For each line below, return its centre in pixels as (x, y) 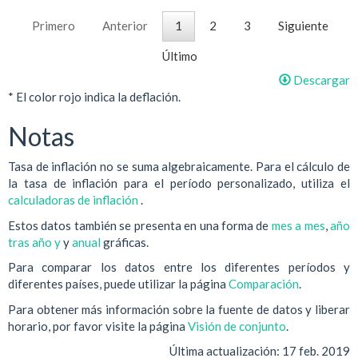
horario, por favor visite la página (98, 326)
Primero (53, 26)
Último (180, 56)
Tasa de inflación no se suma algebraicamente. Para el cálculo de (179, 167)
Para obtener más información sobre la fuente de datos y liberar (179, 309)
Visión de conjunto (237, 326)
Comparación (264, 284)
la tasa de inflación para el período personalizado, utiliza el (179, 183)
